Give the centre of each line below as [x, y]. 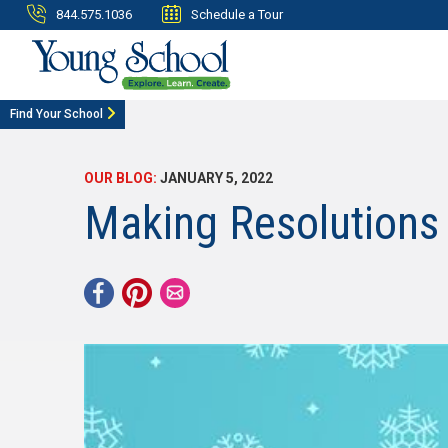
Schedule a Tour [237, 14]
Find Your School [56, 114]
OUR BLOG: [120, 178]
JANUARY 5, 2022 [215, 178]
